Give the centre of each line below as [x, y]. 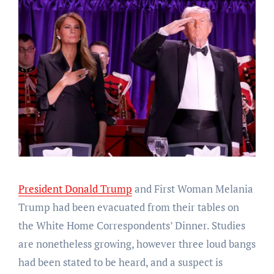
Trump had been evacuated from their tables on [128, 207]
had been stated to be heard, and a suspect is [120, 262]
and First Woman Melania [192, 189]
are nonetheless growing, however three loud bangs [137, 244]
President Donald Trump [78, 189]
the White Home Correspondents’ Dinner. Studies [131, 226]
